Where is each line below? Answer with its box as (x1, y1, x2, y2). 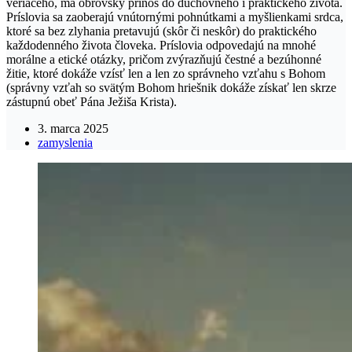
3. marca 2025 (38, 121, 108, 135)
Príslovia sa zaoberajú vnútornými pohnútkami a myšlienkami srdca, (6, 9, 343, 24)
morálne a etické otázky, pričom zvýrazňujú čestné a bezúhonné (6, 52, 321, 66)
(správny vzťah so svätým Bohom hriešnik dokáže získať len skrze (6, 80, 336, 94)
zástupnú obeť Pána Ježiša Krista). (6, 94, 177, 108)
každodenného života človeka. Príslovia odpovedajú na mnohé (6, 38, 316, 52)
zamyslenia (38, 135, 93, 149)
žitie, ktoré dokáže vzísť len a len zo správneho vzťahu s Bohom (6, 66, 325, 80)
